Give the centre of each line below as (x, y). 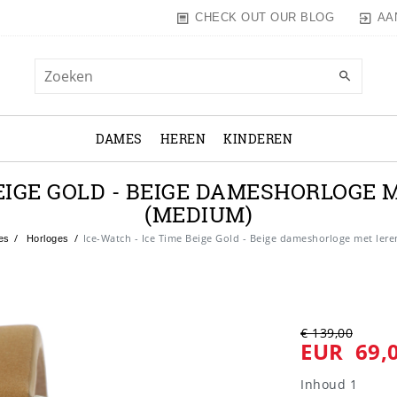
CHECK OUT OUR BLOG (265, 18)
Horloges (46, 239)
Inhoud (325, 385)
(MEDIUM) (198, 214)
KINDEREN (258, 139)
